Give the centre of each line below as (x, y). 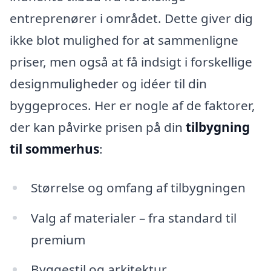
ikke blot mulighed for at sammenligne (124, 40)
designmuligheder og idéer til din (108, 83)
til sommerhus (54, 149)
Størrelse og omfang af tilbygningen (138, 187)
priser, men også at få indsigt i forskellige (131, 61)
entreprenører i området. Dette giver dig (131, 18)
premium (58, 239)
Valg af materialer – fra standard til (133, 217)
